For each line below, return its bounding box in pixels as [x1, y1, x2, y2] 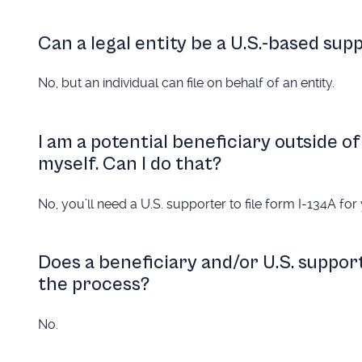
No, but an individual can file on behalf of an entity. [37, 75, 335, 91]
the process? [37, 273, 149, 297]
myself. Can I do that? [37, 153, 221, 176]
